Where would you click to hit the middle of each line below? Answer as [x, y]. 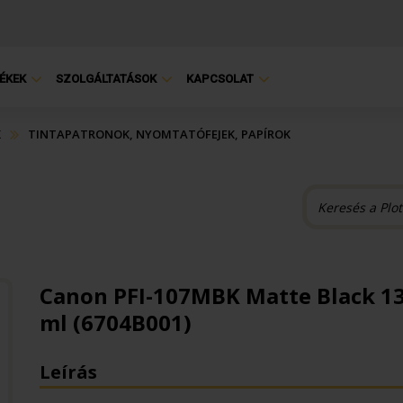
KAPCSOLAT [220, 79]
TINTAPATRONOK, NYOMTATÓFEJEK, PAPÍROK [159, 134]
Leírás [68, 372]
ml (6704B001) [115, 322]
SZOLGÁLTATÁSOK [106, 79]
